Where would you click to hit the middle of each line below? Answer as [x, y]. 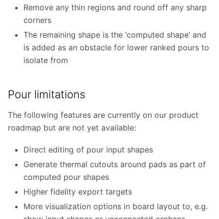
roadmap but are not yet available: [72, 128]
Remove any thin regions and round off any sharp [115, 8]
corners [37, 20]
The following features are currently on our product [103, 115]
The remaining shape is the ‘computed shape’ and [115, 35]
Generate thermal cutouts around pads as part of [115, 164]
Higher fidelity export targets [78, 191]
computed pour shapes [66, 177]
